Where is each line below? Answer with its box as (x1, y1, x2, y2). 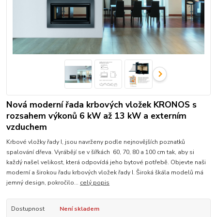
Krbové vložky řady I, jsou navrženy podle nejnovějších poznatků (6, 138, 186, 146)
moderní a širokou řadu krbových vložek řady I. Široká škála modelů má (6, 169, 204, 177)
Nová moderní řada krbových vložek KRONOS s (6, 99, 197, 111)
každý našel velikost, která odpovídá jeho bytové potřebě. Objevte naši (6, 158, 206, 167)
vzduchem (6, 121, 47, 133)
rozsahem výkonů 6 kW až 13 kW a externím (6, 110, 187, 122)
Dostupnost (11, 205, 45, 213)
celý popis (80, 179, 110, 187)
